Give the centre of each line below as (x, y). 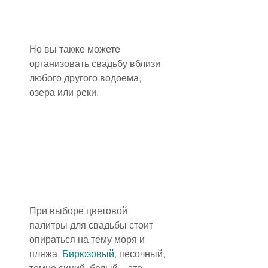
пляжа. (46, 254)
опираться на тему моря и (88, 240)
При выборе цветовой (80, 211)
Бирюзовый (88, 254)
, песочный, (141, 254)
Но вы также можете (76, 49)
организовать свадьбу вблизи (96, 64)
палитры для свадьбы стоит (92, 225)
